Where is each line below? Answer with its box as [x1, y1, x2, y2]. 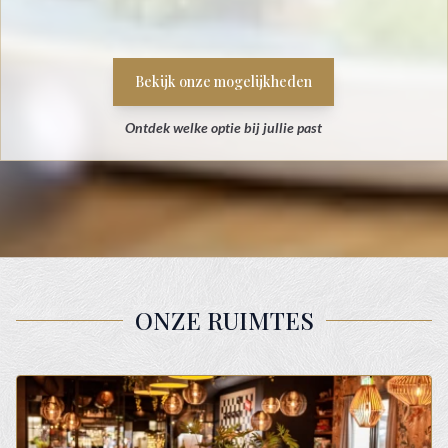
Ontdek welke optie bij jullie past [125, 119, 323, 137]
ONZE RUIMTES [134, 304, 314, 337]
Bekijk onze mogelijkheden [135, 72, 313, 92]
